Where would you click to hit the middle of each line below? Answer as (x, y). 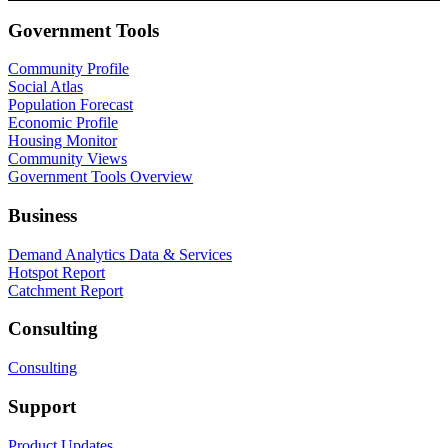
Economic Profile (63, 123)
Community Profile (68, 69)
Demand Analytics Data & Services (120, 254)
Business (42, 215)
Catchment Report (65, 290)
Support (42, 406)
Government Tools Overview (100, 177)
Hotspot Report (56, 272)
